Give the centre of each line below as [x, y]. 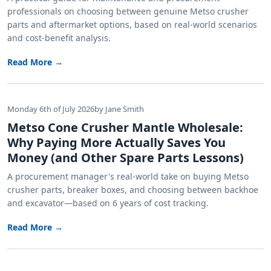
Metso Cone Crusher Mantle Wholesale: [125, 128]
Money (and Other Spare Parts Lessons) [126, 158]
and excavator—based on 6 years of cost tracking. [108, 203]
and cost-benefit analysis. [59, 38]
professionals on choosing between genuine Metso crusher [128, 11]
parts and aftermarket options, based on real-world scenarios [132, 25]
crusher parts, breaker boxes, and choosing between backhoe [133, 190]
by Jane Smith [119, 109]
